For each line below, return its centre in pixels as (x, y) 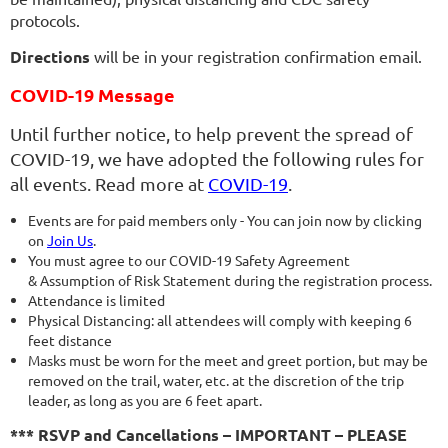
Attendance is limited (98, 300)
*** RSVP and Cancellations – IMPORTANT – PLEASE (208, 435)
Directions (50, 57)
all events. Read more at (109, 184)
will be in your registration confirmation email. (260, 56)
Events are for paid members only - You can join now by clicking (225, 220)
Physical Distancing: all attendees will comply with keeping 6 (220, 320)
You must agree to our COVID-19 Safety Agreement (189, 260)
